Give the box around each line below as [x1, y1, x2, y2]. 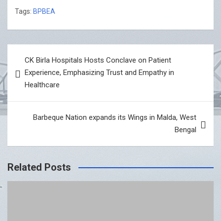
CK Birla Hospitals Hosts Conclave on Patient [25, 56, 171, 65]
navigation [7, 60, 65, 75]
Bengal [175, 125, 196, 135]
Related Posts [7, 161, 71, 174]
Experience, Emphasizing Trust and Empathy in [25, 68, 174, 77]
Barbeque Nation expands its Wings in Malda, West [33, 113, 196, 122]
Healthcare [25, 80, 60, 90]
